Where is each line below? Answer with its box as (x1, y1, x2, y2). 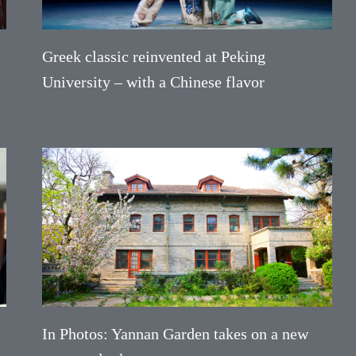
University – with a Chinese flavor (42, 72, 265, 91)
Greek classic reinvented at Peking (42, 47, 266, 65)
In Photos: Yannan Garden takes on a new (42, 325, 309, 343)
